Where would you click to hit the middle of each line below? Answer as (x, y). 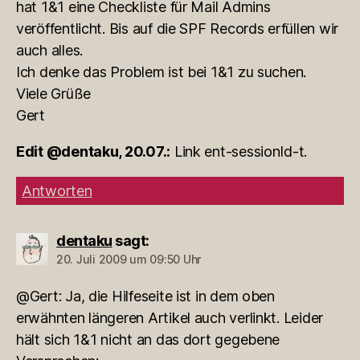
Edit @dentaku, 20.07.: (94, 151)
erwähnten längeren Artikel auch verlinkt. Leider (170, 317)
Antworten (57, 190)
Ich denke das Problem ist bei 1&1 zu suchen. (162, 72)
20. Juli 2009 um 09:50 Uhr (129, 259)
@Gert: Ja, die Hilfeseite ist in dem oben (145, 296)
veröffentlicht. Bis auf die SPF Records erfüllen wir (177, 28)
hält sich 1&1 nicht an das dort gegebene (148, 339)
